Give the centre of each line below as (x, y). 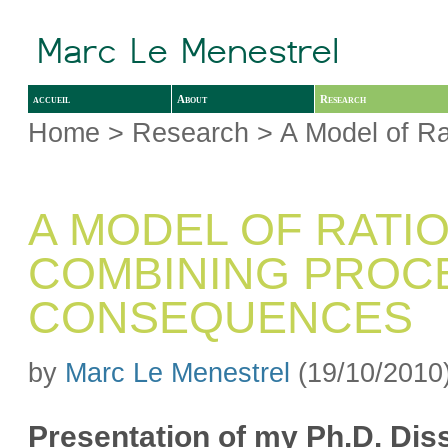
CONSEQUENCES (221, 318)
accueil (52, 98)
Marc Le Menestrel (178, 372)
